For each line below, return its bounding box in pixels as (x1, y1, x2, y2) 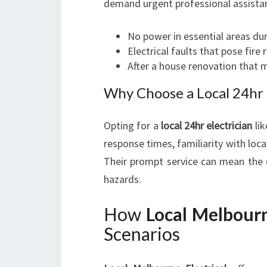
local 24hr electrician (160, 119, 253, 132)
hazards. (104, 172, 141, 186)
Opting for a (104, 119, 161, 132)
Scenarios (104, 223, 180, 244)
